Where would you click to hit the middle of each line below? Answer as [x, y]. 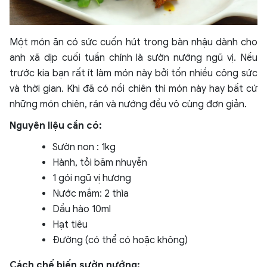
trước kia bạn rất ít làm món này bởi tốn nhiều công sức [133, 74]
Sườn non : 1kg [84, 148]
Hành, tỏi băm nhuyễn [100, 163]
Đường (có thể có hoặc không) [120, 240]
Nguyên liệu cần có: [56, 126]
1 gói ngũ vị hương [92, 178]
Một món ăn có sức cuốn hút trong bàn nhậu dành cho [133, 43]
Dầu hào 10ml [82, 209]
